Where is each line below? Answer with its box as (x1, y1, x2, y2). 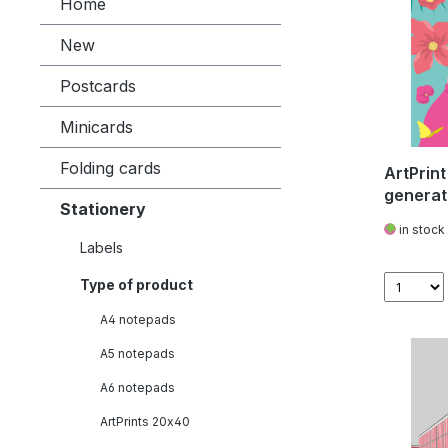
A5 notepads (100, 346, 175, 361)
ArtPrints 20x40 (100, 414, 190, 429)
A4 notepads (100, 312, 176, 327)
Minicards (60, 117, 133, 137)
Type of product (80, 276, 193, 293)
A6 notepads (100, 380, 175, 395)
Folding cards (60, 158, 161, 178)
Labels (80, 239, 123, 256)
